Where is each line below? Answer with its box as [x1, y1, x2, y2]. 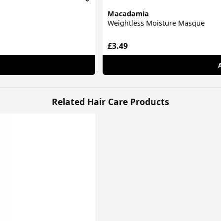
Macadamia [108, 9, 149, 19]
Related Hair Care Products [52, 95, 169, 108]
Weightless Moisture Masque [108, 18, 205, 28]
